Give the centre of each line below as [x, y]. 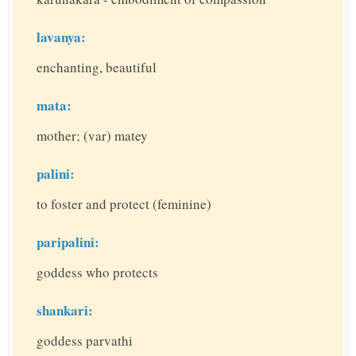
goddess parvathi [85, 341]
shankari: [65, 311]
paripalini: [68, 242]
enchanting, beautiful [97, 68]
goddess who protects [97, 273]
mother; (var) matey [92, 136]
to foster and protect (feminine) [124, 204]
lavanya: [61, 37]
